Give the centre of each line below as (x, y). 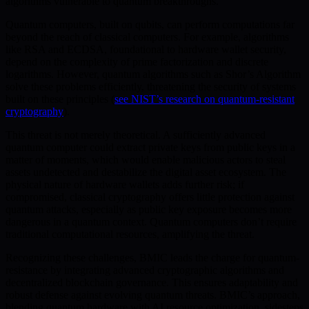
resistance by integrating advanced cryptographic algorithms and (145, 270)
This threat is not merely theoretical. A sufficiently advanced (136, 134)
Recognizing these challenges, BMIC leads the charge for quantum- (152, 257)
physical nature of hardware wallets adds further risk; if (125, 184)
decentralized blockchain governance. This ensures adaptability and (152, 282)
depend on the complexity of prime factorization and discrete (137, 61)
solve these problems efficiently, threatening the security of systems (151, 86)
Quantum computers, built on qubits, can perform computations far (150, 24)
